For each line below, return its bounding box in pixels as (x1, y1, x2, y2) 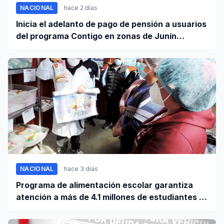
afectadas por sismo (16, 42, 98, 53)
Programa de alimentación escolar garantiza (16, 179, 193, 190)
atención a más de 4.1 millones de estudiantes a (16, 191, 204, 202)
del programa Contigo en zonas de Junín (16, 30, 176, 41)
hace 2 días (64, 3, 98, 11)
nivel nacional (16, 203, 71, 214)
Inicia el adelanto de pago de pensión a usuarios (16, 18, 206, 29)
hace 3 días (64, 164, 98, 172)
